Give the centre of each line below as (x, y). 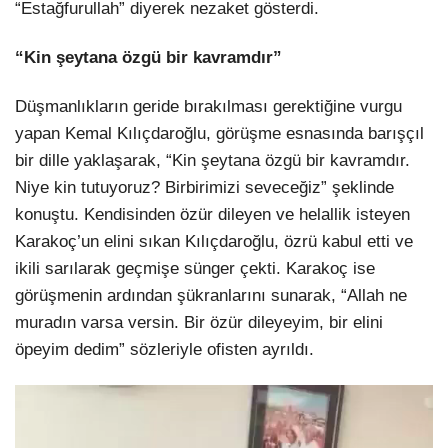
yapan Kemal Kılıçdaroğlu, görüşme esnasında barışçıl (219, 134)
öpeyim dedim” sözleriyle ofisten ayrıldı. (164, 350)
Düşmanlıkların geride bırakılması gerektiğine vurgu (208, 107)
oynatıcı (44, 425)
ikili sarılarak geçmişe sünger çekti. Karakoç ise (195, 269)
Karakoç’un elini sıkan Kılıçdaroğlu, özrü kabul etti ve (214, 242)
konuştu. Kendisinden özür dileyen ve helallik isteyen (212, 215)
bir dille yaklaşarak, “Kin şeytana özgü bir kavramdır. (212, 161)
